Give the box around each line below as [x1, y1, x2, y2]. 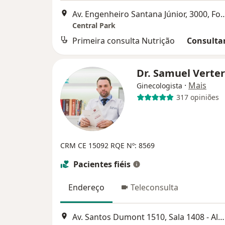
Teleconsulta [131, 181, 178, 193]
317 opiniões [176, 92, 219, 102]
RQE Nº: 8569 [110, 140, 155, 150]
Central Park [72, 20, 116, 30]
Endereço [68, 181, 104, 193]
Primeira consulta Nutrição [72, 35, 175, 46]
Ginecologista [137, 80, 182, 90]
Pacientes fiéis [73, 158, 131, 170]
